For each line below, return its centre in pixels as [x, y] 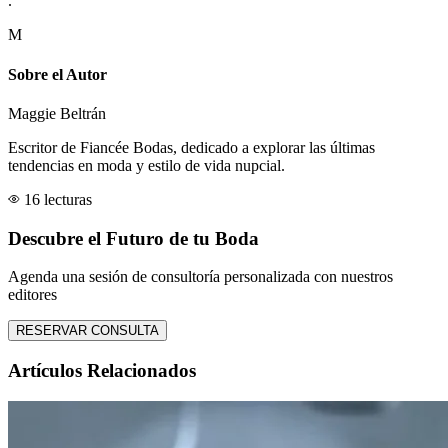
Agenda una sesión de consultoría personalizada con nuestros [200, 277]
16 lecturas [58, 199]
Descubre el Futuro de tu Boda [133, 238]
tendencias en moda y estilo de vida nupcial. [146, 165]
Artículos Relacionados [102, 371]
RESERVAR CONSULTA [87, 331]
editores [32, 295]
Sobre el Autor [57, 74]
